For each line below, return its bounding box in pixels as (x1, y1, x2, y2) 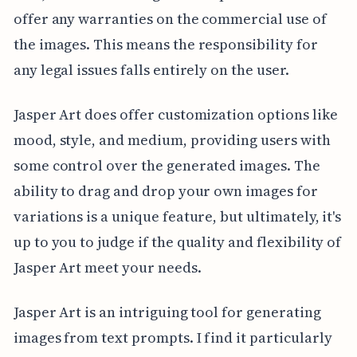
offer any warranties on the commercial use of (13, 9, 327, 29)
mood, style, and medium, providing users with (13, 130, 331, 151)
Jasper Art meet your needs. (13, 257, 202, 278)
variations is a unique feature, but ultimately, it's (13, 206, 342, 227)
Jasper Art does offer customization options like (13, 104, 338, 125)
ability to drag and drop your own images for (13, 181, 318, 202)
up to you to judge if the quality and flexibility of (13, 232, 342, 253)
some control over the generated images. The (13, 155, 320, 176)
